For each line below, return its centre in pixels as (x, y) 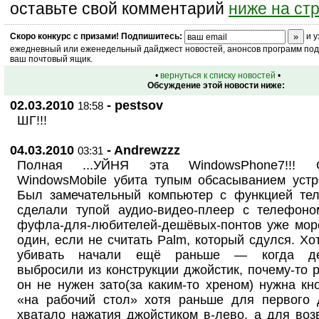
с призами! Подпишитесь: (127, 36)
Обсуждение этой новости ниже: (216, 85)
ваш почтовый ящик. (51, 59)
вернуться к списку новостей (218, 75)
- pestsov (133, 105)
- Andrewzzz (142, 150)
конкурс (54, 36)
